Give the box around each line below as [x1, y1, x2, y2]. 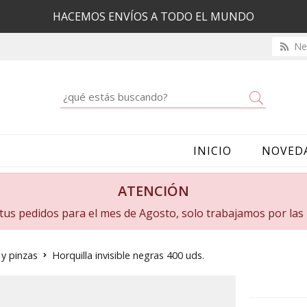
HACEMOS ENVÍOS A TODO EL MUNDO [53, 8, 254, 24]
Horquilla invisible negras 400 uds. [52, 248, 204, 262]
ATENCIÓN [118, 181, 189, 200]
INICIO [193, 143, 232, 158]
